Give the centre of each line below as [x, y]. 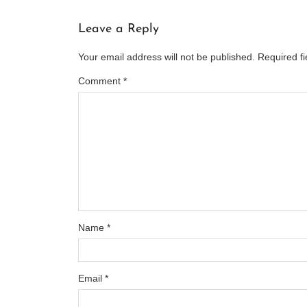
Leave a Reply [119, 29]
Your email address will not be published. [167, 57]
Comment [101, 81]
